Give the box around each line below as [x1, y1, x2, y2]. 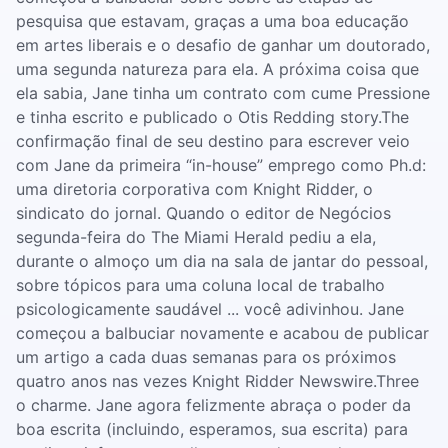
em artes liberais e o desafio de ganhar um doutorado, [16, 35, 430, 55]
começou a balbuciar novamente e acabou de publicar [16, 323, 429, 343]
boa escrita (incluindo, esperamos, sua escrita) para [16, 419, 408, 439]
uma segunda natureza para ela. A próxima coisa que [16, 59, 419, 79]
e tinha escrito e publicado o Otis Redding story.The [16, 107, 409, 127]
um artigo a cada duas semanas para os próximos [16, 347, 396, 367]
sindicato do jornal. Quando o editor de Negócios [16, 203, 391, 223]
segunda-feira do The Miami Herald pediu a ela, [16, 227, 376, 247]
